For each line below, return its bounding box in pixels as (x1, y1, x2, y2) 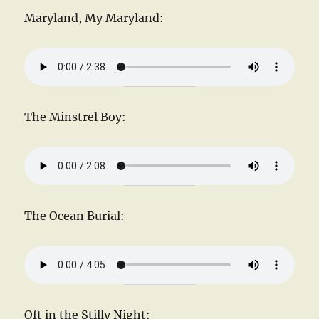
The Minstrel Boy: (24, 109, 127, 124)
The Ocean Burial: (24, 208, 125, 223)
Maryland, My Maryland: (24, 10, 164, 25)
